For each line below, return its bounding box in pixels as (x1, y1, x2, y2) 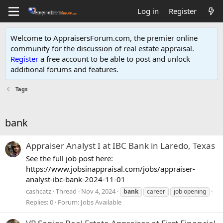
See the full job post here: (26, 153, 113, 164)
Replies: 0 (26, 197, 53, 207)
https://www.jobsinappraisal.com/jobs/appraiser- (26, 164, 195, 174)
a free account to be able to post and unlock (38, 54, 190, 64)
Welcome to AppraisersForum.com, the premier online (10, 33, 200, 43)
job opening (174, 187, 206, 196)
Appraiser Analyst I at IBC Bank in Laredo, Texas (26, 140, 215, 152)
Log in (137, 6, 159, 16)
